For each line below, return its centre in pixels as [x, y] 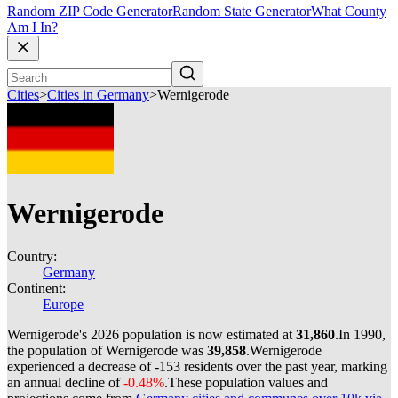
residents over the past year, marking [284, 366]
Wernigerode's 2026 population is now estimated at [151, 334]
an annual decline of [65, 382]
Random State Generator [242, 12]
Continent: [36, 288]
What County [349, 12]
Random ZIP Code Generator [90, 12]
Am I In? [32, 28]
